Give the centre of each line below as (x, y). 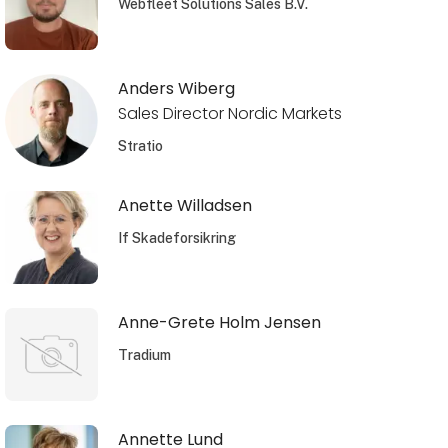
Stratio (140, 145)
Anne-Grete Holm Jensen (219, 322)
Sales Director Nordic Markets (229, 113)
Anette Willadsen (184, 205)
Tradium (144, 354)
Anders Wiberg (176, 88)
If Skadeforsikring (176, 237)
